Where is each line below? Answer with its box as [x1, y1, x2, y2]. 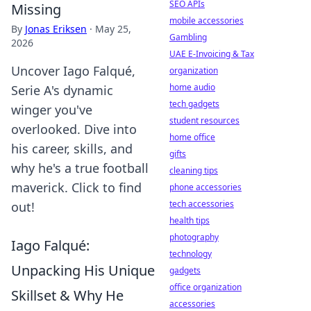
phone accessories [169, 181, 242, 193]
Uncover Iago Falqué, [11, 62, 135, 79]
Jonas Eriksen [25, 22, 87, 35]
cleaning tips [169, 165, 218, 176]
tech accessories [169, 198, 234, 210]
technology [169, 248, 212, 260]
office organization [169, 281, 242, 293]
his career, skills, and [11, 140, 133, 157]
